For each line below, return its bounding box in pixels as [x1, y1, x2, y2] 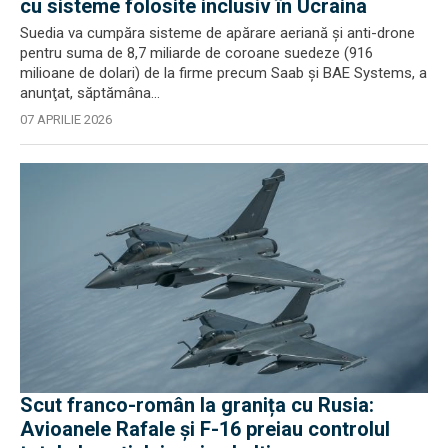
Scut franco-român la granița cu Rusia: [20, 392, 374, 417]
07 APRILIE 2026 [20, 112, 112, 127]
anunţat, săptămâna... [20, 84, 160, 102]
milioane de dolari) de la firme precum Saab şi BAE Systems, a [20, 64, 427, 82]
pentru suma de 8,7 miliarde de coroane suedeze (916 [20, 44, 373, 62]
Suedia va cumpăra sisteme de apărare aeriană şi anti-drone [20, 24, 415, 42]
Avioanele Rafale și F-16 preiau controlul [20, 416, 390, 441]
